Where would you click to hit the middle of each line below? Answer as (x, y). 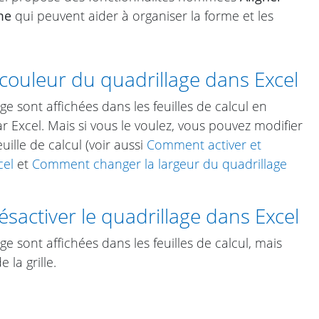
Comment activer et (204, 145)
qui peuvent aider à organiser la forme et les (142, 15)
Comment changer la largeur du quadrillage (159, 164)
